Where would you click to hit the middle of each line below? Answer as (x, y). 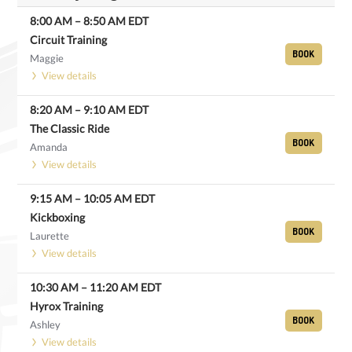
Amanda (49, 147)
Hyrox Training (66, 306)
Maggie (47, 58)
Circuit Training (68, 40)
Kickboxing (57, 217)
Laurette (49, 236)
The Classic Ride (70, 128)
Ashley (45, 324)
